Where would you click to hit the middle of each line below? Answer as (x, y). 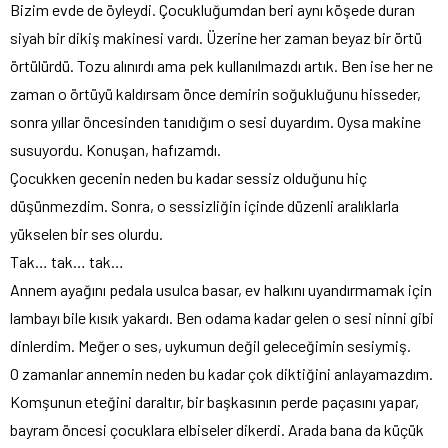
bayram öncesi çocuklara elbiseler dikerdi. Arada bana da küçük (217, 430)
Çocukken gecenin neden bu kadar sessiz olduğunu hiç (188, 178)
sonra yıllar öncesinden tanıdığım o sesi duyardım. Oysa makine (215, 122)
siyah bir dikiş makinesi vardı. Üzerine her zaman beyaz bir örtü (216, 38)
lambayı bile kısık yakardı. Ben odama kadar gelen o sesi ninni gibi (222, 318)
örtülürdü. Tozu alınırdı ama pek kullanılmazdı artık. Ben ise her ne (221, 66)
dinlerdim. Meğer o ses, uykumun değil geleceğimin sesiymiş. (210, 346)
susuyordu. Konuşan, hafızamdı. (115, 150)
